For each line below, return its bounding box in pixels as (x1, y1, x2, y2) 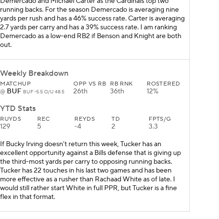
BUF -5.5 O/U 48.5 (23, 88, 65, 95)
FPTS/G (149, 115, 171, 123)
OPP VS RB (73, 80, 107, 88)
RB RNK (110, 80, 133, 88)
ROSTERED (147, 80, 180, 88)
